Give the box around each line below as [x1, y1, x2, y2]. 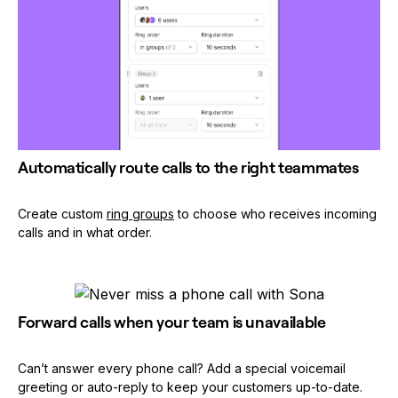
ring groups [107, 206, 174, 222]
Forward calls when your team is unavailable [18, 312, 326, 333]
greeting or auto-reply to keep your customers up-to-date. [18, 379, 362, 395]
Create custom [18, 206, 107, 222]
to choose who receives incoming [174, 206, 377, 222]
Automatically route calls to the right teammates [18, 157, 359, 179]
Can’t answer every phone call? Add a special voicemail [18, 361, 346, 377]
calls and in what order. [18, 225, 152, 241]
